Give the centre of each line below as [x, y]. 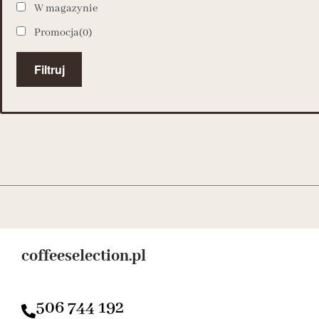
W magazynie [66, 8]
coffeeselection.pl [84, 256]
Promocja [57, 32]
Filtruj [49, 69]
